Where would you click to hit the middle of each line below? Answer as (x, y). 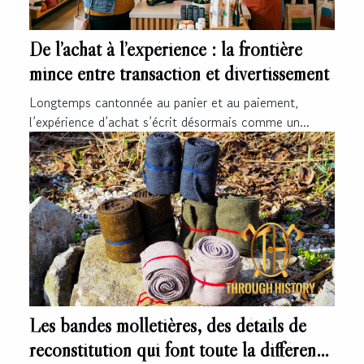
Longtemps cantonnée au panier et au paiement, (164, 103)
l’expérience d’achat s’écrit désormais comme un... (169, 122)
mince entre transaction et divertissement (179, 74)
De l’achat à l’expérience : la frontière (166, 50)
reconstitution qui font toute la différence (181, 350)
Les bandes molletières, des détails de (168, 326)
